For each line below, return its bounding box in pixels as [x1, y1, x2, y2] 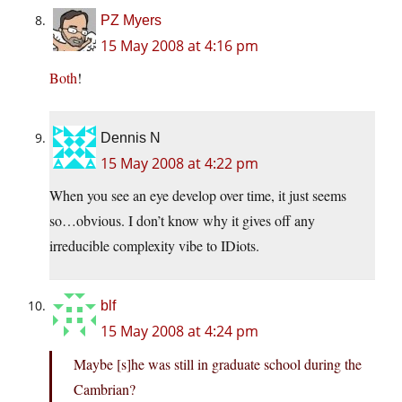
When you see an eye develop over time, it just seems [49, 186, 346, 205]
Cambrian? [74, 380, 135, 399]
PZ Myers [100, 13, 162, 29]
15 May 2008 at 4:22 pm [100, 153, 258, 174]
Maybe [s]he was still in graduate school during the [74, 354, 362, 374]
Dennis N [100, 130, 161, 146]
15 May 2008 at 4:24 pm [100, 321, 258, 342]
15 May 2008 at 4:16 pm [100, 36, 258, 57]
